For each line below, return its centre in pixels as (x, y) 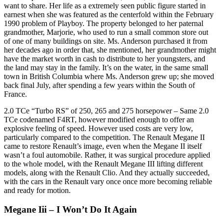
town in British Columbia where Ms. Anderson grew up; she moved (109, 76)
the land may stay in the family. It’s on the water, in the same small (106, 68)
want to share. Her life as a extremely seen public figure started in (105, 6)
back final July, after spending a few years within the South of (99, 85)
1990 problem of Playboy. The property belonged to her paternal (104, 23)
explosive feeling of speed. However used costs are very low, (98, 128)
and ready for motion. (37, 190)
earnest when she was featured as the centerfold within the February (109, 14)
